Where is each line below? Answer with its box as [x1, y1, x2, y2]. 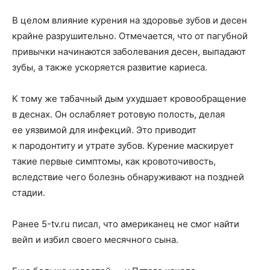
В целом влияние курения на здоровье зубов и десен [12, 14, 247, 26]
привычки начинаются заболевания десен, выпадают [12, 46, 246, 57]
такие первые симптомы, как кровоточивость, [12, 155, 216, 167]
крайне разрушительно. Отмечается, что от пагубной [12, 30, 248, 42]
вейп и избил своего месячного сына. [12, 234, 178, 245]
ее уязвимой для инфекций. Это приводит [12, 124, 196, 136]
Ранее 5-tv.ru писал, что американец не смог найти [12, 218, 239, 230]
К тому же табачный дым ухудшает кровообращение [12, 93, 246, 104]
